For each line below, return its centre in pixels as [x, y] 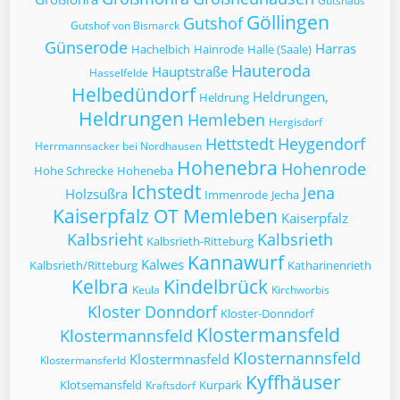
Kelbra [100, 287]
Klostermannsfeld [126, 336]
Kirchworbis [300, 290]
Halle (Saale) [279, 49]
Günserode [86, 47]
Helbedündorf [133, 95]
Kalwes [162, 264]
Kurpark [220, 385]
